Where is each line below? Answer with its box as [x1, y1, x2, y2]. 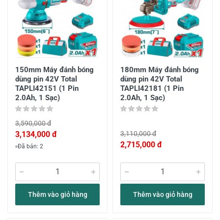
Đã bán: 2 [18, 143, 43, 150]
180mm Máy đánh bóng [120, 65, 199, 74]
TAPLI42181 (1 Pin [120, 84, 184, 93]
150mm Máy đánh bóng [15, 65, 94, 74]
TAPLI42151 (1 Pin [15, 84, 79, 93]
